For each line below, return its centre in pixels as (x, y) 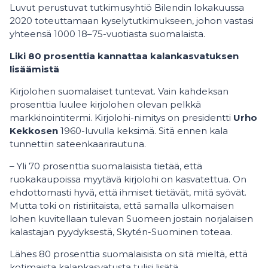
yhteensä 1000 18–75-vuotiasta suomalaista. (107, 34)
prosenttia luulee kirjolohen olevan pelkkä (105, 104)
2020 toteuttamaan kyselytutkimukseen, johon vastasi (132, 21)
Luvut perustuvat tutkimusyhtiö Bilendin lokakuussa (127, 7)
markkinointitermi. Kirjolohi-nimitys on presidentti (121, 118)
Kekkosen (34, 131)
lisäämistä (34, 69)
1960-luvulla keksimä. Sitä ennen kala (143, 131)
